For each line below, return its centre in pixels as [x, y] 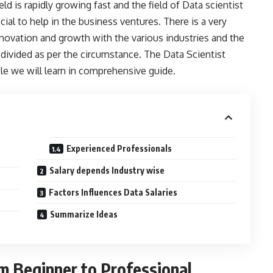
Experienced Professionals [120, 149]
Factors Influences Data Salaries [114, 193]
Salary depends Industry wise [107, 171]
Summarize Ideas [85, 214]
